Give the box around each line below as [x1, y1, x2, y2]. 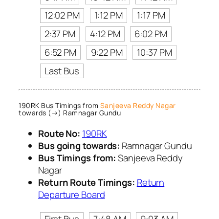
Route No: [38, 127, 81, 140]
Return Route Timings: [38, 176, 135, 189]
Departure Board [38, 188, 105, 201]
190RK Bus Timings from [19, 100, 100, 110]
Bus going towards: [38, 139, 120, 153]
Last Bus [44, 64, 79, 77]
